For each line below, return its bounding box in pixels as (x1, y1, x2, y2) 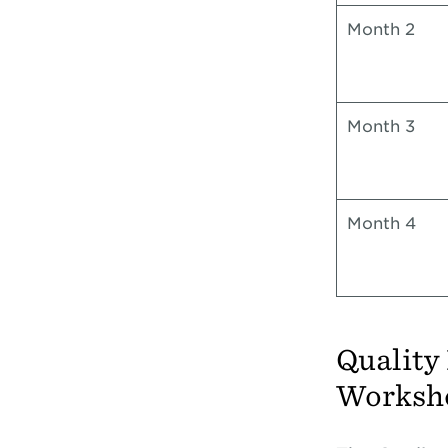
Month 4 (346, 214, 416, 233)
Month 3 (346, 117, 415, 136)
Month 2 (346, 20, 415, 39)
